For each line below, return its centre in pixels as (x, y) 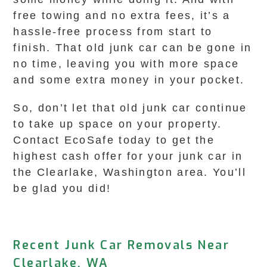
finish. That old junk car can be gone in (133, 48)
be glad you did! (62, 188)
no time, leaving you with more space (126, 64)
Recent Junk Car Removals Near (122, 245)
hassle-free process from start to (113, 32)
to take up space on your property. (118, 124)
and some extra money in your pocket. (129, 80)
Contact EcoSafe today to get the (114, 140)
